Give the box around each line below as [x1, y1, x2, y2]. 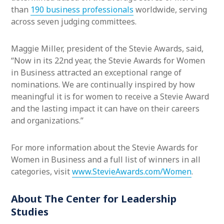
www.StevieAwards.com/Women [72, 166, 191, 177]
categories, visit [11, 166, 72, 177]
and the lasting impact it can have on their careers [11, 103, 199, 114]
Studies [11, 205, 48, 218]
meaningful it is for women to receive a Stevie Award [11, 91, 209, 102]
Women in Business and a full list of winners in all [11, 154, 200, 165]
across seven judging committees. [11, 16, 136, 27]
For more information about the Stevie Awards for [11, 142, 198, 153]
